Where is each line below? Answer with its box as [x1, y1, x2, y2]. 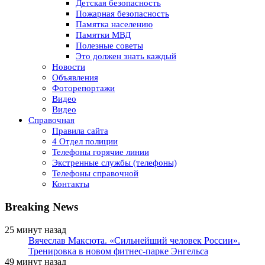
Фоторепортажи [52, 83, 115, 93]
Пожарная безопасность [76, 9, 169, 19]
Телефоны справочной [52, 169, 138, 179]
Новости [52, 62, 85, 72]
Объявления [52, 73, 98, 83]
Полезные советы [76, 41, 143, 51]
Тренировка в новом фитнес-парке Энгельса [28, 245, 208, 256]
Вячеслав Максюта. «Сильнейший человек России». [28, 235, 240, 245]
